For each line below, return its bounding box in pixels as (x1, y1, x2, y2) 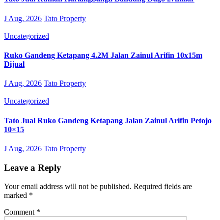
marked (4, 191, 29, 200)
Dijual (4, 60, 25, 68)
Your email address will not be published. (4, 182, 132, 191)
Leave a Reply (4, 162, 61, 173)
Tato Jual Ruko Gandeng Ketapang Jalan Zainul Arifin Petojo (4, 116, 212, 125)
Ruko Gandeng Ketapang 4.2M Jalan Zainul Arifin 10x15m (4, 51, 202, 59)
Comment (4, 208, 36, 217)
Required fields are (134, 182, 192, 191)
